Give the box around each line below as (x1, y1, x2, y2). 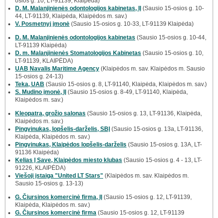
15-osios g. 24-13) (15, 73, 63, 80)
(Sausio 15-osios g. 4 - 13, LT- (122, 156, 202, 163)
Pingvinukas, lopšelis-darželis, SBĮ (15, 125, 110, 132)
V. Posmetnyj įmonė (15, 20, 70, 27)
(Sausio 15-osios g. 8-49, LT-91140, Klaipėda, (66, 88, 188, 95)
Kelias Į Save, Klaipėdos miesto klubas (15, 156, 122, 163)
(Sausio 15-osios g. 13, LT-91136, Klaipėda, (86, 109, 202, 117)
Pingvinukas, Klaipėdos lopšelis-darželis (15, 141, 127, 148)
